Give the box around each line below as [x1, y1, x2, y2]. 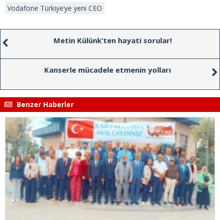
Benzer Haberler [15, 99, 74, 109]
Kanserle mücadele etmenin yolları [44, 64, 171, 75]
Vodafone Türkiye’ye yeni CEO [7, 3, 102, 13]
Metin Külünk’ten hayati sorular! [53, 35, 172, 45]
